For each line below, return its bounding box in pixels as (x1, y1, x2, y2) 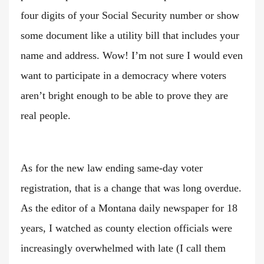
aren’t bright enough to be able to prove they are (21, 90, 228, 102)
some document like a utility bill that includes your (21, 29, 239, 42)
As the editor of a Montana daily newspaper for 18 (21, 202, 237, 214)
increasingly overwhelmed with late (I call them (21, 242, 226, 255)
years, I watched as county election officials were (21, 222, 232, 235)
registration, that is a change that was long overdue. (21, 182, 242, 194)
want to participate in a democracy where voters (21, 70, 226, 82)
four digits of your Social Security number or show (21, 9, 239, 22)
